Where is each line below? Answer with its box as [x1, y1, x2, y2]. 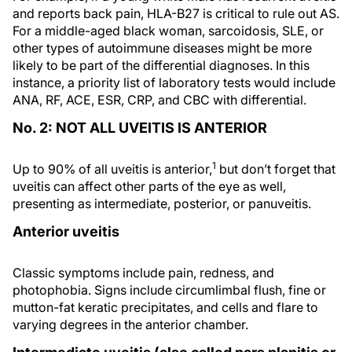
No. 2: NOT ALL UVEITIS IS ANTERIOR [13, 119, 267, 136]
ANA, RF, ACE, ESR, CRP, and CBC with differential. [13, 92, 306, 108]
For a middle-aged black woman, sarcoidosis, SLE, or [13, 23, 324, 38]
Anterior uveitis [13, 223, 119, 240]
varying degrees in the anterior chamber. [13, 317, 248, 332]
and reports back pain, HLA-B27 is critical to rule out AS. [13, 5, 339, 21]
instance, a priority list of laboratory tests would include [13, 75, 335, 90]
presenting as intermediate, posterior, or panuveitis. [13, 196, 311, 211]
